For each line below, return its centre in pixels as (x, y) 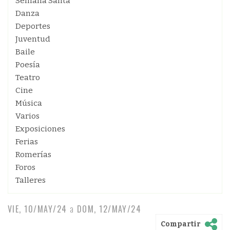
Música (29, 103)
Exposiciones (40, 129)
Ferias (27, 142)
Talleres (31, 180)
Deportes (33, 26)
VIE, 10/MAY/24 (37, 209)
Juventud (33, 39)
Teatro (28, 78)
